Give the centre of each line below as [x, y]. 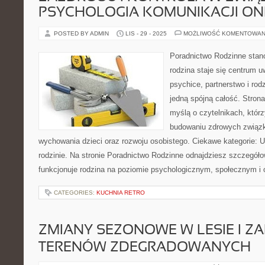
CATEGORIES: [75, 193]
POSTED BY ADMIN [82, 33]
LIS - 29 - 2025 [146, 33]
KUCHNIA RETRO [121, 193]
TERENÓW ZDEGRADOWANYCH [145, 248]
